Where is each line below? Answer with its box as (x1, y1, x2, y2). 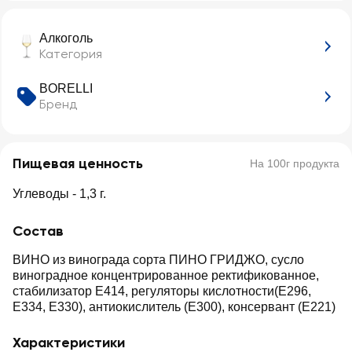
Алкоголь (39, 31, 93, 45)
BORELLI (39, 82, 93, 95)
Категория (39, 46, 102, 61)
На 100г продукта (250, 157, 339, 170)
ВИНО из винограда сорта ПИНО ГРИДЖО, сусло (13, 253, 304, 266)
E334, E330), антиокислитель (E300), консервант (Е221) (13, 300, 335, 313)
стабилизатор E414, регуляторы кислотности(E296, (13, 284, 311, 298)
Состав (13, 222, 64, 240)
